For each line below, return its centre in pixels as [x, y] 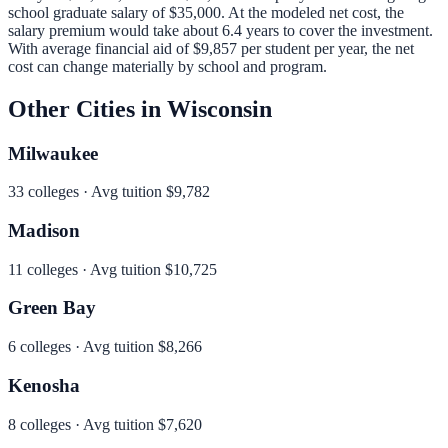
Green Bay [52, 308]
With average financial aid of [100, 48]
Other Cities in [87, 108]
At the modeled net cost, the [316, 12]
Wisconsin [219, 108]
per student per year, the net [325, 48]
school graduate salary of [86, 12]
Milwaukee [53, 153]
